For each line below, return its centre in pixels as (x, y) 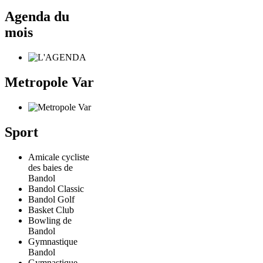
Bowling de (50, 220)
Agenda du (37, 17)
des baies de (50, 167)
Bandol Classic (56, 188)
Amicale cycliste (59, 157)
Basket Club (51, 210)
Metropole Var (49, 82)
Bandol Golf (51, 199)
